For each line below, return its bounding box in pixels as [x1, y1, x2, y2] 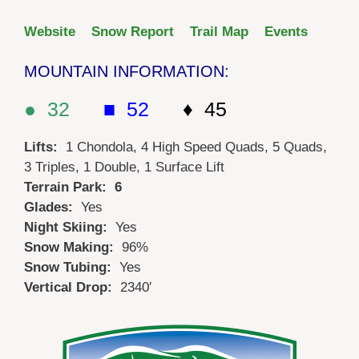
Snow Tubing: [24, 260, 119, 276]
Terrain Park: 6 [24, 179, 122, 196]
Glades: [24, 200, 81, 216]
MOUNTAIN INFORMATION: [24, 63, 229, 81]
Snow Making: [24, 240, 122, 256]
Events [264, 23, 308, 39]
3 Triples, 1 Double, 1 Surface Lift [24, 159, 224, 175]
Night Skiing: [24, 220, 115, 236]
